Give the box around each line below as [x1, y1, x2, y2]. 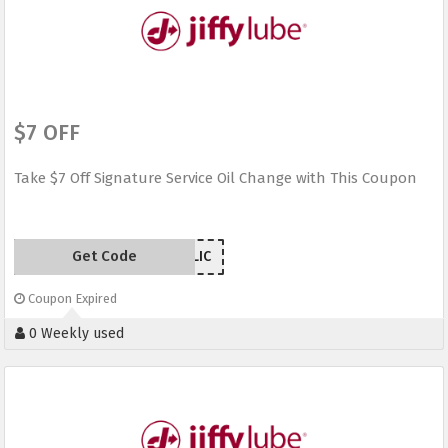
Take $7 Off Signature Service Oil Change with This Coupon [14, 169, 417, 188]
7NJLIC [171, 248, 211, 266]
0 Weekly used [25, 325, 124, 343]
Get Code [71, 247, 137, 266]
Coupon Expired [25, 291, 117, 307]
